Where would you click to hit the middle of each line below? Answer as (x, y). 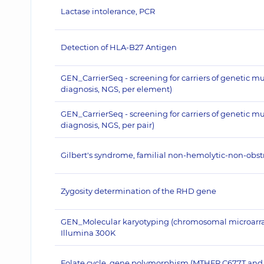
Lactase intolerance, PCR (108, 11)
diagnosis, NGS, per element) (116, 89)
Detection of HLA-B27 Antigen (119, 47)
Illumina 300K (88, 233)
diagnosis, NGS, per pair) (108, 125)
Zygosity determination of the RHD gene (138, 191)
